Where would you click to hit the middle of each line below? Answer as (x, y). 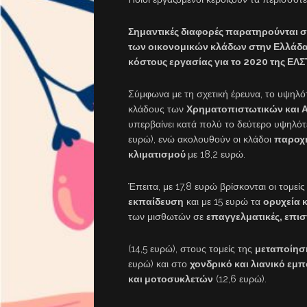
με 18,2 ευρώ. (217, 155)
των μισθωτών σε (167, 217)
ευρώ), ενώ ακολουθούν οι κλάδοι (201, 139)
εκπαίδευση (156, 202)
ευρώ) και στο (159, 264)
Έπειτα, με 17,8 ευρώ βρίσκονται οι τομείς (217, 187)
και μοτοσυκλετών (171, 279)
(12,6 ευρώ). (240, 279)
